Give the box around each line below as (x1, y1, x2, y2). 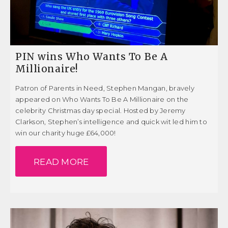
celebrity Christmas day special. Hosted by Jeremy (15, 106, 186, 115)
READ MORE (34, 156, 89, 167)
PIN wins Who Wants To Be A (15, 50, 168, 63)
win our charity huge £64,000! (15, 128, 116, 137)
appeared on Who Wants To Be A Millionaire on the (15, 95, 189, 103)
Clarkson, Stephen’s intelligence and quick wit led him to (15, 117, 207, 126)
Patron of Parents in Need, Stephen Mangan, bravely (15, 83, 195, 92)
